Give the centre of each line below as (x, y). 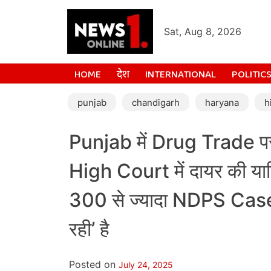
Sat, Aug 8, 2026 (203, 31)
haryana (222, 103)
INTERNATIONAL (181, 75)
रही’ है (89, 229)
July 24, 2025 (146, 264)
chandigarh (156, 103)
